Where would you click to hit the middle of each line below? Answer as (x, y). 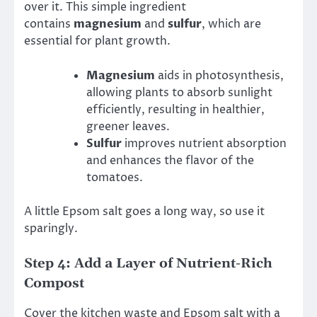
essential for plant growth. (97, 41)
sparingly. (51, 228)
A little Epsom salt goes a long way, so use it (144, 211)
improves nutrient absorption (204, 143)
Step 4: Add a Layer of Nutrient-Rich (148, 263)
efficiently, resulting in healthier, (175, 109)
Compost (54, 283)
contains (49, 24)
